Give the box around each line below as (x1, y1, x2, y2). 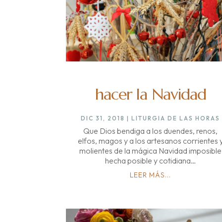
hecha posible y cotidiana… (105, 155, 196, 166)
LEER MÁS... (130, 170, 171, 179)
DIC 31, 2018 (81, 114, 125, 122)
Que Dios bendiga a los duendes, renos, (83, 125, 218, 136)
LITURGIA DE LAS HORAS (131, 114, 221, 122)
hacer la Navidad (95, 84, 206, 104)
